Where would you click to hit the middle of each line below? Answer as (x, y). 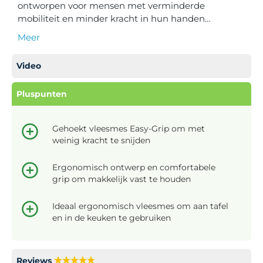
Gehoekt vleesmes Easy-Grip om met (129, 128)
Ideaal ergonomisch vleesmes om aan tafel (140, 206)
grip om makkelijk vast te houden (122, 179)
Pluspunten (42, 94)
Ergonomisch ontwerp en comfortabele (134, 167)
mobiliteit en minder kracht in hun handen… (114, 18)
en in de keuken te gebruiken (112, 218)
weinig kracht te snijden (101, 140)
